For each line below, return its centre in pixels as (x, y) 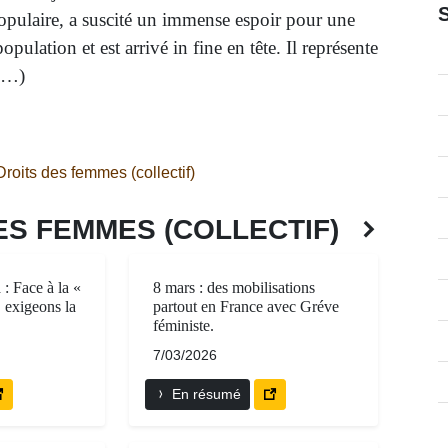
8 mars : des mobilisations (234, 288)
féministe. (183, 326)
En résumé (204, 394)
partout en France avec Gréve (246, 307)
